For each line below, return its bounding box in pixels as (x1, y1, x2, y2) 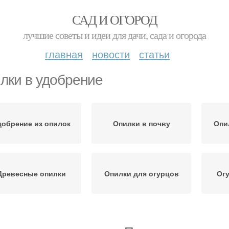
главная (45, 47, 83, 61)
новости (92, 47, 130, 61)
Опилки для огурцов (104, 168, 179, 178)
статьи (139, 47, 170, 61)
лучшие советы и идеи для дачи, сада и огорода (23, 28, 206, 42)
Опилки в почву (112, 118, 170, 128)
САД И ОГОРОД (72, 11, 157, 28)
